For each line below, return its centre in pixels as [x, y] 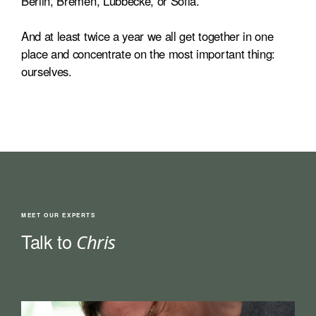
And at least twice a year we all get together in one [147, 36]
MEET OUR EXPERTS [59, 215]
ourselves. [47, 72]
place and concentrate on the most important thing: [148, 54]
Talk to [49, 242]
